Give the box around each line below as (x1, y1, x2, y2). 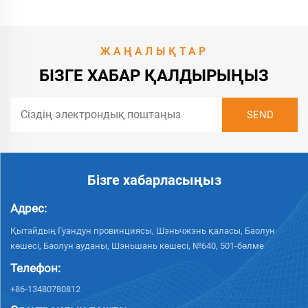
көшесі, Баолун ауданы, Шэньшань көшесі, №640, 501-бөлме (10, 241, 264, 251)
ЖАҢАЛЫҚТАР (100, 45, 208, 58)
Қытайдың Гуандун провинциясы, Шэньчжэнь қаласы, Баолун (10, 225, 275, 236)
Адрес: (10, 201, 47, 215)
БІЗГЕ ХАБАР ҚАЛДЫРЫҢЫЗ (39, 66, 269, 85)
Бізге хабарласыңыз (87, 172, 221, 188)
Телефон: (10, 261, 60, 275)
